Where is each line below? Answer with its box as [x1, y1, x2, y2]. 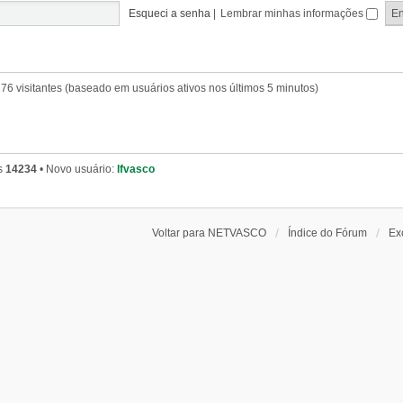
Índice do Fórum [288, 227, 368, 239]
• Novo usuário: [36, 163, 117, 175]
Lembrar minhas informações [220, 7, 367, 20]
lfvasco [116, 163, 155, 175]
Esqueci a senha [129, 7, 211, 20]
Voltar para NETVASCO [152, 227, 267, 239]
